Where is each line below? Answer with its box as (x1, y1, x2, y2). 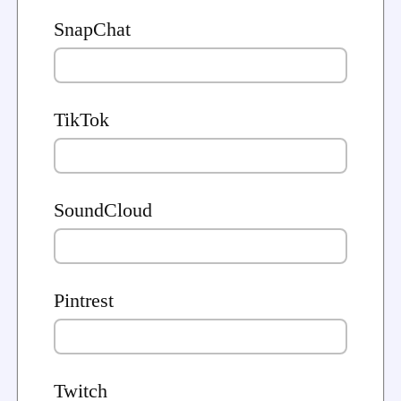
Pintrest (54, 288, 114, 314)
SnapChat (54, 17, 131, 43)
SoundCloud (54, 198, 152, 224)
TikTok (54, 107, 109, 133)
